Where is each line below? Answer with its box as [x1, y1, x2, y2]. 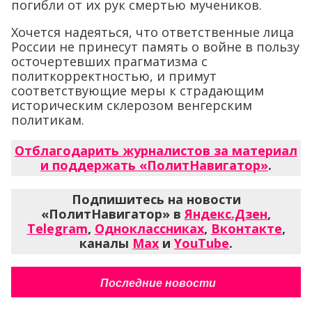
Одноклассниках [94, 220, 204, 237]
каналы [79, 235, 132, 252]
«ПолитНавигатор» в [41, 205, 185, 223]
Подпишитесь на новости [71, 191, 241, 208]
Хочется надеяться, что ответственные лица [11, 24, 294, 41]
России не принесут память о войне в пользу [11, 38, 299, 56]
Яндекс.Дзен [185, 205, 267, 223]
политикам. [11, 111, 84, 129]
